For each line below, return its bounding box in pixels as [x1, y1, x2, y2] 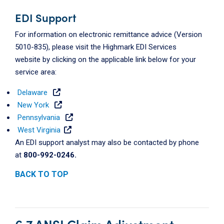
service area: [15, 67, 56, 77]
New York [17, 100, 49, 110]
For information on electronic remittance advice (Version [15, 30, 202, 39]
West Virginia [17, 125, 60, 135]
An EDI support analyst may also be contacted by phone [15, 138, 199, 147]
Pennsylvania [17, 113, 60, 122]
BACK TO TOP [15, 169, 68, 179]
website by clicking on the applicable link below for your [15, 55, 196, 64]
